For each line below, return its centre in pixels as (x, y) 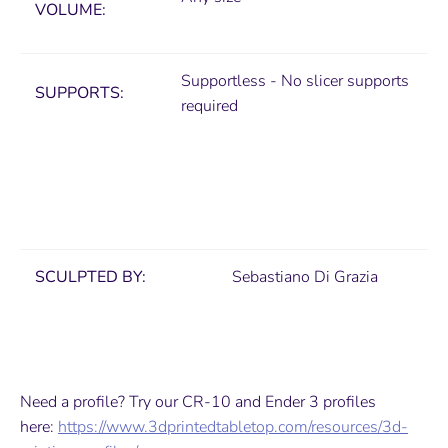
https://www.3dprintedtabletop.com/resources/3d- (233, 427)
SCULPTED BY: (92, 277)
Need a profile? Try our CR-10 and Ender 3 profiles (198, 402)
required (209, 106)
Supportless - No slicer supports (295, 81)
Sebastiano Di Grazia (305, 277)
